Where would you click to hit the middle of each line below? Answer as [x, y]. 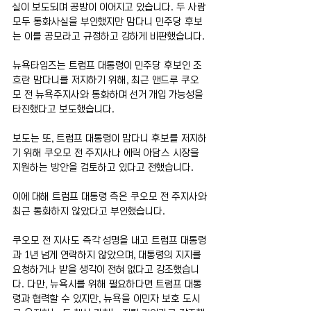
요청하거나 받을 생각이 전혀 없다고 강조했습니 [106, 269]
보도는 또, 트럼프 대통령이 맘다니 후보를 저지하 [110, 138]
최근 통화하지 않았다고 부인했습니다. [89, 211]
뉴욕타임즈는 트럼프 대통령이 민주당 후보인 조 [107, 65]
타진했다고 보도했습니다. [64, 109]
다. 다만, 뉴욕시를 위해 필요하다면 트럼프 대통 [107, 284]
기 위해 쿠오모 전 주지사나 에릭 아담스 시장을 [107, 153]
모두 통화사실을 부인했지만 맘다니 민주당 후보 [108, 22]
